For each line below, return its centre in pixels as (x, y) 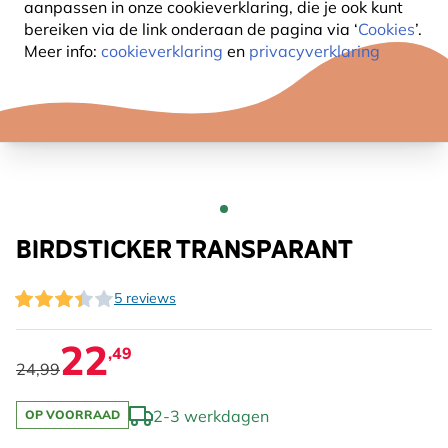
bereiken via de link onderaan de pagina (175, 29)
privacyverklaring (314, 51)
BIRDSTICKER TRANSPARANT (184, 251)
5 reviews (145, 298)
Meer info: (62, 51)
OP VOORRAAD (72, 414)
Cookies (386, 29)
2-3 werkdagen (211, 416)
